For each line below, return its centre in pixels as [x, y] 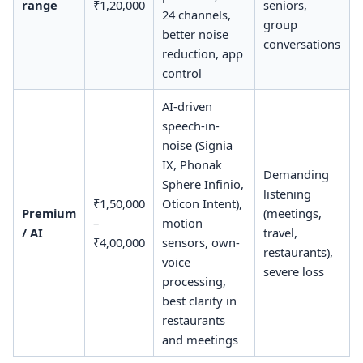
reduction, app [202, 53]
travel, [280, 232]
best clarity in [199, 300]
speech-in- [190, 125]
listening [287, 193]
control [181, 73]
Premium [49, 213]
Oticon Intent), [202, 203]
